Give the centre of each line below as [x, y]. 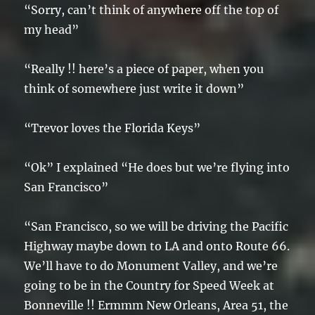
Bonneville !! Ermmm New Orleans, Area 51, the [156, 306]
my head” [52, 30]
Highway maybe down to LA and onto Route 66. [157, 246]
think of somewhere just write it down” [134, 89]
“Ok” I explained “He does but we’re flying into [157, 168]
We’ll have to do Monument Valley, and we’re [151, 266]
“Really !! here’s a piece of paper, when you [144, 69]
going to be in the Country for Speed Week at [149, 286]
